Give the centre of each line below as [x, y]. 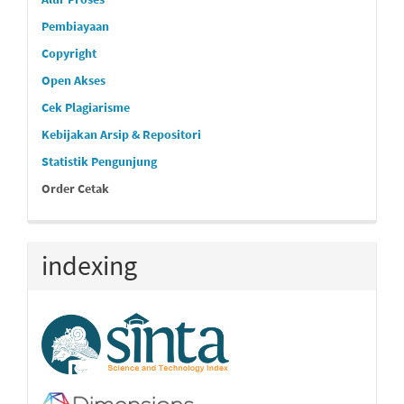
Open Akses [73, 80]
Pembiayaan [75, 26]
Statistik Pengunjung [99, 161]
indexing [89, 265]
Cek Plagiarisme [86, 107]
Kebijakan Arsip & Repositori [121, 134]
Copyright [69, 53]
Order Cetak [75, 188]
